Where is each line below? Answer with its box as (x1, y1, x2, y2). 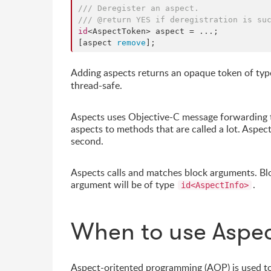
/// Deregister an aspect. (78, 4, 199, 13)
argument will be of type (71, 178, 177, 191)
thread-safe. (71, 79, 122, 92)
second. (71, 134, 103, 148)
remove (117, 38, 146, 47)
